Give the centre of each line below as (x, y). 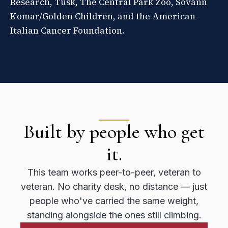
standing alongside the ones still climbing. (114, 215)
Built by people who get (114, 132)
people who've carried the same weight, (114, 201)
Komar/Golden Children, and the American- (104, 16)
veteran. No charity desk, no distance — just (114, 186)
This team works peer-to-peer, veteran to (114, 172)
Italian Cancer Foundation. (67, 30)
